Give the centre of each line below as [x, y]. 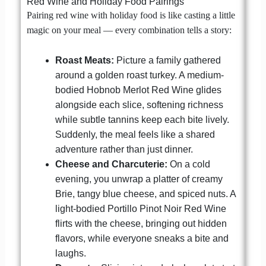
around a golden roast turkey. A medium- [139, 75]
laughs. [70, 253]
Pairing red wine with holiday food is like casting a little [131, 15]
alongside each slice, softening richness [139, 104]
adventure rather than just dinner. [124, 149]
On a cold [189, 164]
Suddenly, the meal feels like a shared [135, 134]
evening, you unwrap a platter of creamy [139, 179]
